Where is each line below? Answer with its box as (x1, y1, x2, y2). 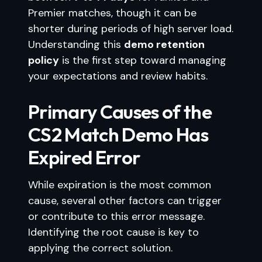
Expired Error (28, 145, 141, 170)
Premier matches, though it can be (28, 6, 196, 20)
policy (28, 53, 59, 67)
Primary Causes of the (28, 99, 212, 124)
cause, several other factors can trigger (28, 194, 222, 208)
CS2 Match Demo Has (28, 122, 209, 147)
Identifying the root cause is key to (28, 225, 199, 239)
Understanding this (28, 37, 124, 51)
